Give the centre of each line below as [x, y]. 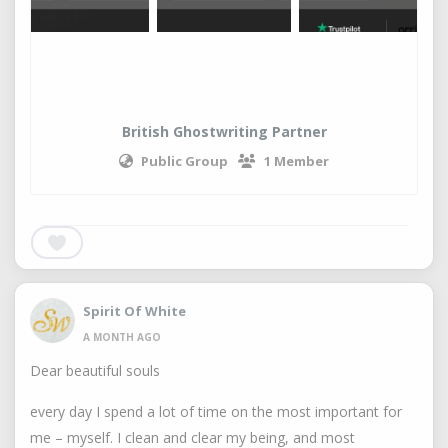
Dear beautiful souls [95, 370]
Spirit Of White [134, 310]
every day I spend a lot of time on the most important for [216, 411]
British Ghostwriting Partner [224, 131]
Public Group [184, 161]
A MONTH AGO [122, 336]
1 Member [296, 161]
